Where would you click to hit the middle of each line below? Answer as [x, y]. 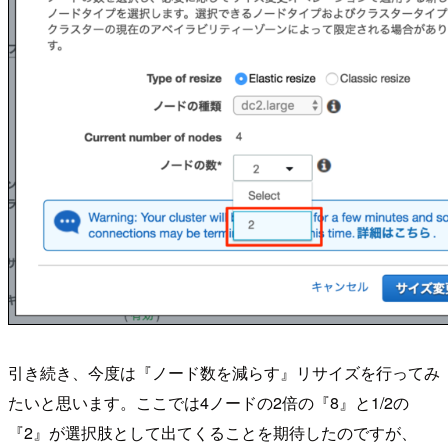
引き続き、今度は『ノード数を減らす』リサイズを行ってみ [224, 373]
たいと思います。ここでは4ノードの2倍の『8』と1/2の [208, 403]
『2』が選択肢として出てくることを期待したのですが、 [212, 433]
